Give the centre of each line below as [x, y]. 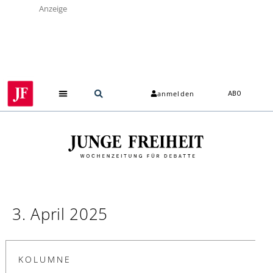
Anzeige [53, 9]
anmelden [176, 94]
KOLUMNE [45, 259]
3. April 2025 [60, 214]
